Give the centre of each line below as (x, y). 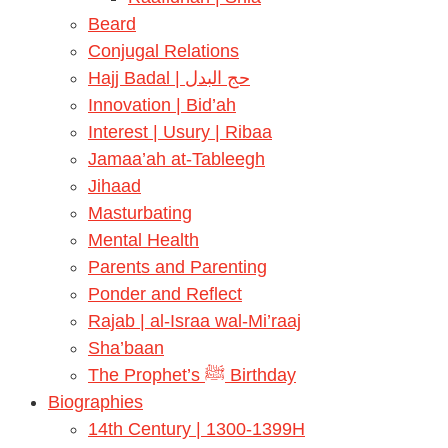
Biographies (95, 402)
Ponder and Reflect (165, 294)
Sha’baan (126, 348)
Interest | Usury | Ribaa (180, 132)
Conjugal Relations (163, 51)
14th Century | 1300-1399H (196, 429)
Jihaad (114, 186)
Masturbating (140, 213)
